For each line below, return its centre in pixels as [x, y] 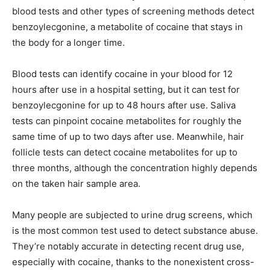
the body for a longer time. [70, 43]
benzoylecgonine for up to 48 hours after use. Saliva [124, 105]
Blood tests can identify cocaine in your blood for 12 [122, 74]
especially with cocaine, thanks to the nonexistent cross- [133, 262]
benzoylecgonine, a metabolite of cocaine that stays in [127, 27]
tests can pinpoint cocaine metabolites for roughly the [127, 121]
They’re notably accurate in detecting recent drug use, [128, 246]
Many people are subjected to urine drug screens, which [132, 215]
